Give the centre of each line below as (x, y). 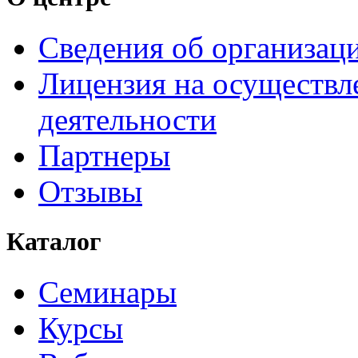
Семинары (107, 292)
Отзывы (90, 191)
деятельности (127, 119)
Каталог (54, 242)
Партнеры (104, 155)
